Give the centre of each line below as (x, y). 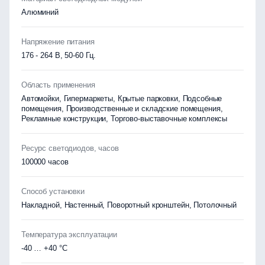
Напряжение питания (58, 42)
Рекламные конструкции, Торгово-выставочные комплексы (125, 119)
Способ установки (53, 191)
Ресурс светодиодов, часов (70, 148)
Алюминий (40, 12)
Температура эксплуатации (69, 235)
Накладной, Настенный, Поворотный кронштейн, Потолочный (129, 205)
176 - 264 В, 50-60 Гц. (59, 55)
